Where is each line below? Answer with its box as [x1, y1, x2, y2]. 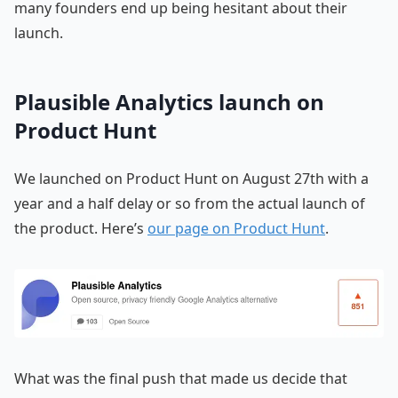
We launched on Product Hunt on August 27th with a [14, 169, 369, 189]
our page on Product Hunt [147, 219, 325, 239]
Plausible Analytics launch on [14, 87, 324, 117]
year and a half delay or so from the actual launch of [14, 194, 365, 214]
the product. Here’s [14, 219, 147, 239]
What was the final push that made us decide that [14, 368, 347, 388]
